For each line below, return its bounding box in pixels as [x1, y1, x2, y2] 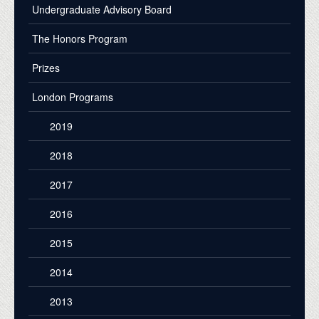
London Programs [32, 89, 113, 104]
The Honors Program [32, 31, 127, 46]
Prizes [32, 60, 60, 75]
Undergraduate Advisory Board [32, 1, 172, 16]
